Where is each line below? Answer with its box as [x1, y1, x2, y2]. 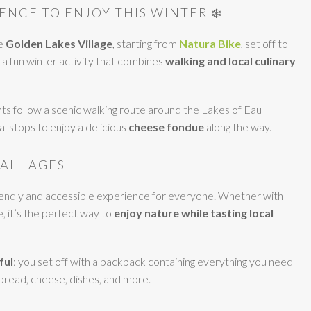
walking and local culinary [165, 54, 296, 67]
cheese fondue [128, 120, 204, 133]
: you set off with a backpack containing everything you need [13, 255, 293, 268]
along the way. [204, 120, 271, 133]
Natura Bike [179, 37, 241, 50]
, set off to [241, 37, 288, 50]
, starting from [112, 37, 179, 50]
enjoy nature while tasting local [114, 206, 274, 219]
